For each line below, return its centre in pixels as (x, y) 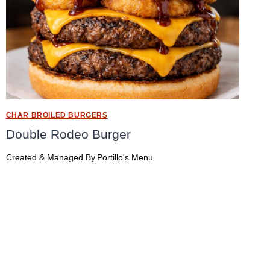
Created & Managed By (50, 158)
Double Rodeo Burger (68, 134)
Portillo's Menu (125, 158)
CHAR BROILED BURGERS (57, 115)
